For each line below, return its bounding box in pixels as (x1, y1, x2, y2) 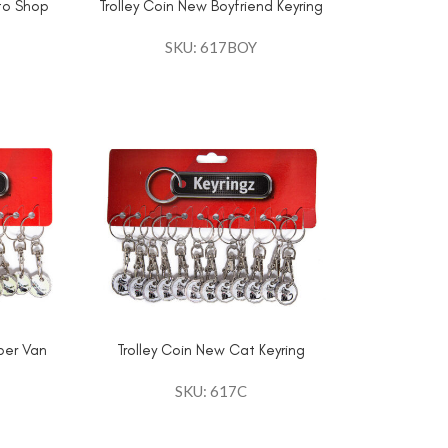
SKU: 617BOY (164, 37, 257, 56)
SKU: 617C (174, 381, 247, 400)
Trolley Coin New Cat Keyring (116, 340, 305, 359)
